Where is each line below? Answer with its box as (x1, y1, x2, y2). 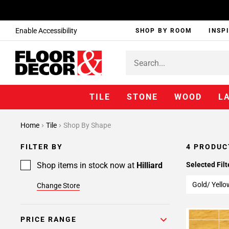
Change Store (37, 181, 80, 190)
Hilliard (136, 161, 163, 170)
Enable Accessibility (15, 27, 77, 35)
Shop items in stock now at (37, 161, 136, 170)
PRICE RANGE (20, 215, 77, 223)
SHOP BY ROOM (135, 27, 193, 34)
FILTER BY (20, 143, 63, 151)
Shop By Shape (63, 121, 111, 129)
